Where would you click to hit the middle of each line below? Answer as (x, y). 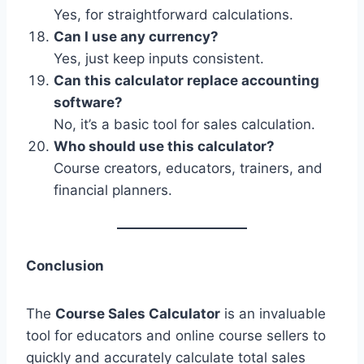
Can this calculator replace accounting (186, 80)
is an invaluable (273, 313)
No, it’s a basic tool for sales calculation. (184, 124)
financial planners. (113, 190)
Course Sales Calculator (138, 313)
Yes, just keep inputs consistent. (159, 58)
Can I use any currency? (136, 36)
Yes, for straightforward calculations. (173, 14)
